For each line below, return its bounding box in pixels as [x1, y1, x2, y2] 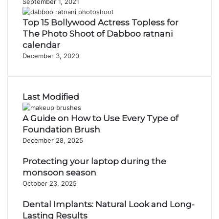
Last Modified [22, 92, 79, 102]
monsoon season [22, 168, 96, 177]
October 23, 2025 [22, 179, 77, 187]
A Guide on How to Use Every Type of [22, 113, 178, 123]
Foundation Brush [22, 125, 100, 134]
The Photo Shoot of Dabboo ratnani [22, 29, 173, 39]
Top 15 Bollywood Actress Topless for [22, 18, 178, 27]
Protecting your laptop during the [22, 156, 166, 166]
